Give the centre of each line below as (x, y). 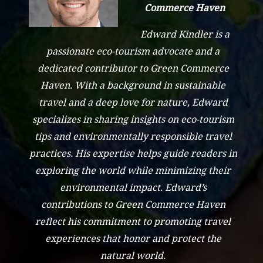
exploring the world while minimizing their (133, 171)
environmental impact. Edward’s (133, 188)
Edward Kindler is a (185, 34)
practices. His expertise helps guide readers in (133, 154)
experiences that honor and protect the (133, 239)
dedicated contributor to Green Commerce (133, 68)
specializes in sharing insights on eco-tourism (133, 119)
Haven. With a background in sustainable (133, 85)
